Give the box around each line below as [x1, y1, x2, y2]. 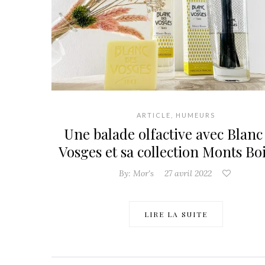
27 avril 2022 [164, 168, 212, 179]
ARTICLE [136, 111, 171, 119]
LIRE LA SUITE [144, 209, 208, 219]
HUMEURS [175, 111, 215, 119]
